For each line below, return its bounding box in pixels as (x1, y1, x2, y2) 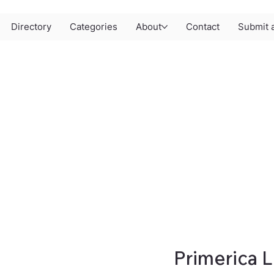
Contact (185, 21, 220, 33)
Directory (10, 21, 51, 33)
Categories (69, 21, 117, 33)
